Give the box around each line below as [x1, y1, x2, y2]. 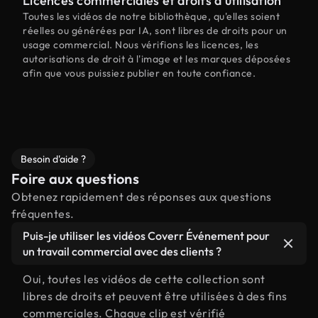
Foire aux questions [11, 170, 139, 187]
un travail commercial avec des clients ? [23, 244, 221, 258]
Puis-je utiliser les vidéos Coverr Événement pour [23, 229, 270, 243]
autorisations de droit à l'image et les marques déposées [23, 53, 290, 65]
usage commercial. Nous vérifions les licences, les [23, 38, 258, 51]
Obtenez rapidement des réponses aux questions [11, 190, 272, 204]
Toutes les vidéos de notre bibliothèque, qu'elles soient [23, 10, 280, 23]
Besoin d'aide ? [21, 153, 86, 165]
